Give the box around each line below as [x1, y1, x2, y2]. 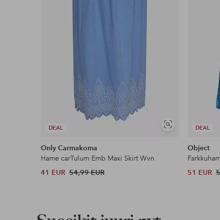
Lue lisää [55, 9, 87, 19]
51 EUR [188, 168, 213, 177]
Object [188, 143, 210, 153]
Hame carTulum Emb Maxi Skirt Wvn [41, 154, 155, 163]
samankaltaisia [167, 133, 208, 140]
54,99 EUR [69, 168, 105, 177]
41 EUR [41, 168, 66, 177]
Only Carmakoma [41, 143, 98, 153]
